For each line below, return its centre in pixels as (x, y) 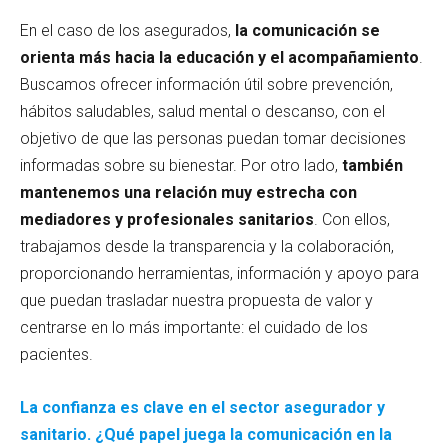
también (370, 165)
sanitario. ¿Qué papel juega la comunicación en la (206, 434)
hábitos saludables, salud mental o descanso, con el (202, 111)
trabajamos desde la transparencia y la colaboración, (207, 246)
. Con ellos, (352, 219)
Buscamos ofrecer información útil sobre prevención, (206, 84)
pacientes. (56, 354)
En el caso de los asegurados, (127, 30)
